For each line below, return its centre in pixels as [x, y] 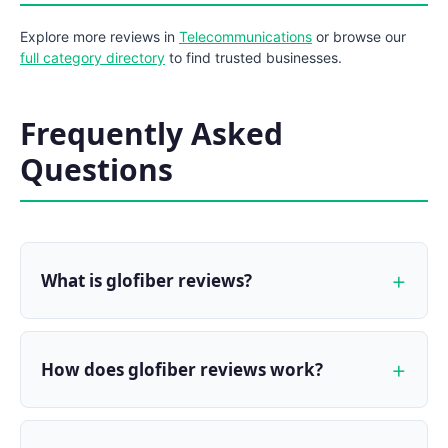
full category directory [92, 58]
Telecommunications [245, 37]
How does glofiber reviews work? [182, 369]
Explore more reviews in [99, 37]
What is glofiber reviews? [146, 280]
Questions [96, 170]
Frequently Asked [151, 134]
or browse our [359, 37]
